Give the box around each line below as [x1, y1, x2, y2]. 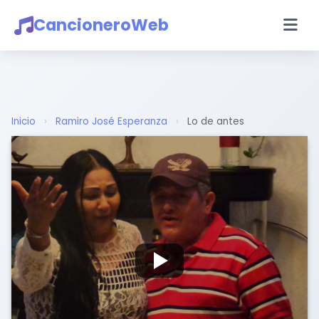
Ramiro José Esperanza [56, 115, 167, 129]
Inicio [11, 115, 36, 129]
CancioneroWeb [33, 14, 169, 36]
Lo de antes [187, 115, 244, 129]
